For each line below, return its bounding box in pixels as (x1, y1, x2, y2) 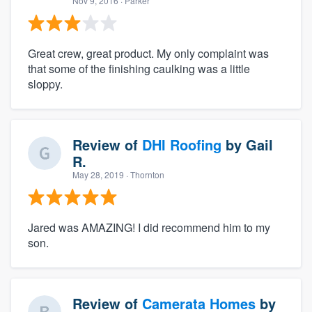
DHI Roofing (142, 134, 221, 155)
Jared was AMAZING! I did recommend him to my (28, 219, 270, 235)
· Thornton (124, 168, 164, 180)
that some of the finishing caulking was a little (28, 60, 250, 77)
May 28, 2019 (72, 168, 124, 180)
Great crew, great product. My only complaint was (28, 45, 269, 61)
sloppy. (28, 75, 63, 92)
